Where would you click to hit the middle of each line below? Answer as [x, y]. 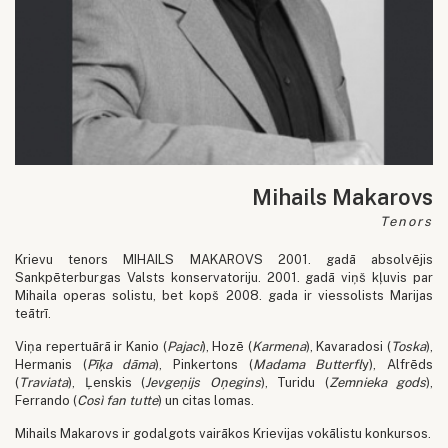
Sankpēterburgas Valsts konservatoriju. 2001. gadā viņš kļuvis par [224, 277]
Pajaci [184, 346]
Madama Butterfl [307, 364]
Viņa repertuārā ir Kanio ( [91, 346]
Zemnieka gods [377, 382]
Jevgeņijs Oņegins [203, 382]
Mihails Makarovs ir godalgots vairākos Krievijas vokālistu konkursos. [223, 433]
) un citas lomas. [206, 400]
